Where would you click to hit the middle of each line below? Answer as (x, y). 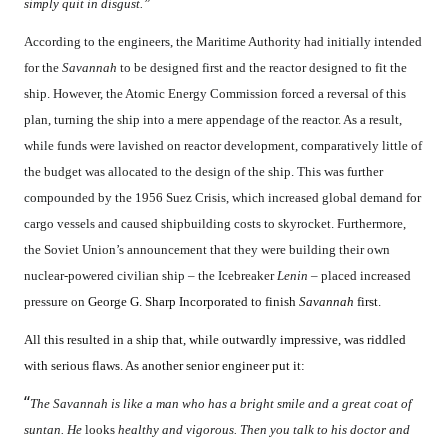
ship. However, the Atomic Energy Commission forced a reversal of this (215, 94)
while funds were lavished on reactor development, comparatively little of (223, 146)
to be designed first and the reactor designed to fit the (263, 68)
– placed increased (359, 276)
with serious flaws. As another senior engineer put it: (164, 366)
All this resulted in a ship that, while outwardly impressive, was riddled (215, 340)
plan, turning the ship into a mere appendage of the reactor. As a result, (213, 120)
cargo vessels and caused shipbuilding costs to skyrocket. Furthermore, (215, 224)
